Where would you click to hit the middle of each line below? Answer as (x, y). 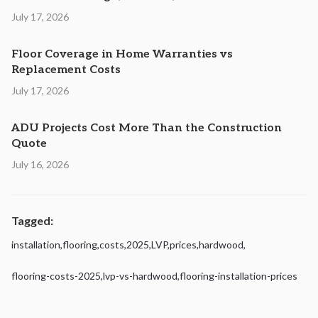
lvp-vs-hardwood (140, 276)
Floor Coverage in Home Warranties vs (122, 54)
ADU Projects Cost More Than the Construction (147, 128)
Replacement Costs (66, 70)
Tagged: (32, 220)
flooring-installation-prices (238, 276)
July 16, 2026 (40, 164)
